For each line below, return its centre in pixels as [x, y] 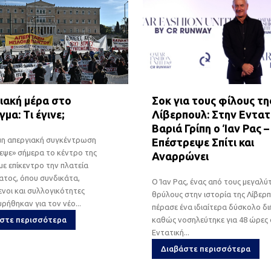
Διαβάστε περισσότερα [205, 248]
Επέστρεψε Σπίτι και [203, 142]
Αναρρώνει [180, 156]
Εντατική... [170, 232]
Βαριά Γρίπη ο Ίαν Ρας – [210, 128]
